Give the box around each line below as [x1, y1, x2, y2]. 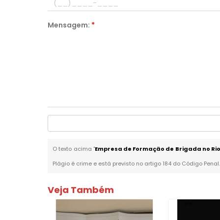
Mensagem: [48, 20, 92, 30]
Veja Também [48, 184, 114, 196]
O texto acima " [53, 145, 95, 153]
